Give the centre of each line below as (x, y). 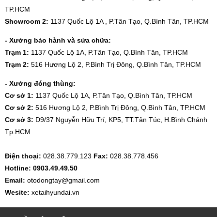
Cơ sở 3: (19, 119)
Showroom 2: (27, 21)
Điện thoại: (23, 156)
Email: (16, 180)
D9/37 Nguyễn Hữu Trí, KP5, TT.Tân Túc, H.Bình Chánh (120, 119)
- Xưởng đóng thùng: (40, 83)
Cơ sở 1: (20, 95)
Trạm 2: (17, 64)
